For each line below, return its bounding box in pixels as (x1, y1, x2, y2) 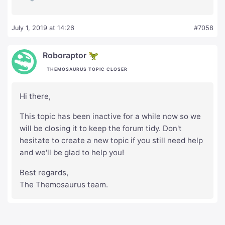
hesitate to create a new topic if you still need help (20, 136, 203, 146)
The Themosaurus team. (20, 180, 108, 190)
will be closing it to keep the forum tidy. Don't (20, 124, 182, 134)
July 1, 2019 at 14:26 (12, 24, 74, 32)
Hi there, (20, 91, 51, 101)
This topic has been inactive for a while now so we (20, 111, 201, 122)
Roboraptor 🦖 (43, 50, 98, 61)
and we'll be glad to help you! (20, 148, 124, 158)
